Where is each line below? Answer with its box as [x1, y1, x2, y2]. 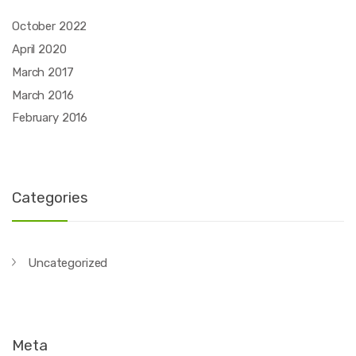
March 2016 [12, 87, 74, 103]
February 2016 [12, 110, 88, 126]
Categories [12, 188, 88, 207]
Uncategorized [28, 256, 108, 271]
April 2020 [12, 41, 67, 56]
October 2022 [12, 18, 87, 33]
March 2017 [12, 64, 74, 79]
